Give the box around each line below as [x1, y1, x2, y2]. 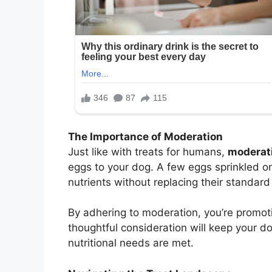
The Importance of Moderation [68, 130, 223, 143]
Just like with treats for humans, [68, 145, 228, 158]
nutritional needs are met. [68, 237, 194, 250]
